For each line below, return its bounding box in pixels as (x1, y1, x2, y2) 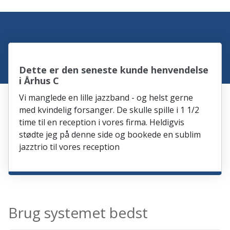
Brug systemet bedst (8, 203, 148, 223)
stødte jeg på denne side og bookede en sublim (19, 129, 201, 141)
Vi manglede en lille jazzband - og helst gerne (19, 92, 194, 104)
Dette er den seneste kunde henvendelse (19, 64, 209, 76)
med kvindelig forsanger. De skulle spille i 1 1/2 (19, 104, 200, 116)
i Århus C (19, 74, 60, 87)
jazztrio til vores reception (19, 141, 120, 153)
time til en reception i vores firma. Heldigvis (19, 117, 185, 128)
